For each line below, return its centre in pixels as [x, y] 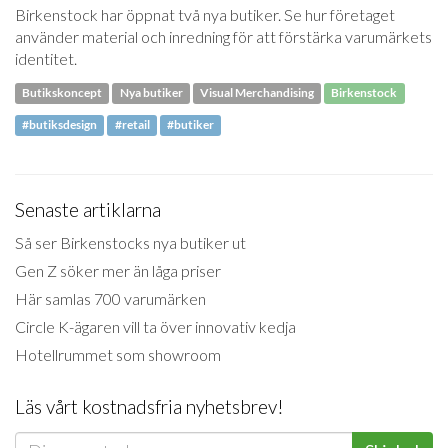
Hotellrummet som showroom [118, 354]
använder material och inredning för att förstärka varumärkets [223, 37]
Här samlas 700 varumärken [110, 298]
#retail [132, 125]
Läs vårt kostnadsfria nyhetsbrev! [149, 406]
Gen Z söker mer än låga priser [118, 270]
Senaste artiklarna [88, 210]
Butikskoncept [62, 93]
